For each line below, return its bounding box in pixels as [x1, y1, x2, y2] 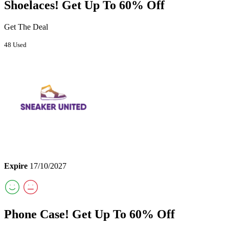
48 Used [4, 41, 27, 49]
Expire [4, 162, 28, 171]
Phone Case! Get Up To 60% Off [4, 208, 175, 221]
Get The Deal [4, 22, 48, 32]
